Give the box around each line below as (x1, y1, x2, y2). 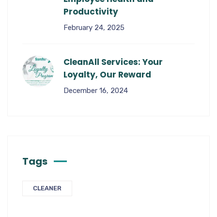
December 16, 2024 (63, 86, 128, 95)
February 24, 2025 (63, 23, 124, 32)
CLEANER (33, 185, 62, 192)
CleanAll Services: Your (63, 56, 163, 68)
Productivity (63, 6, 118, 17)
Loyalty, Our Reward (63, 69, 151, 80)
